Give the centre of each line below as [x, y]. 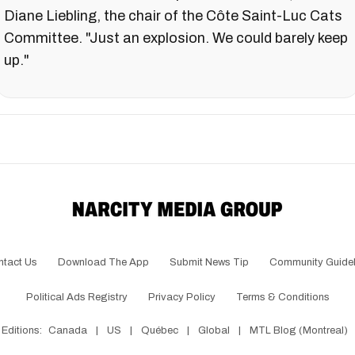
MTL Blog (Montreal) [298, 330]
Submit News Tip [209, 262]
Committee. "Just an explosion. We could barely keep [176, 38]
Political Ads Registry [76, 297]
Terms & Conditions [282, 297]
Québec [159, 330]
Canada [67, 330]
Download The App [103, 262]
